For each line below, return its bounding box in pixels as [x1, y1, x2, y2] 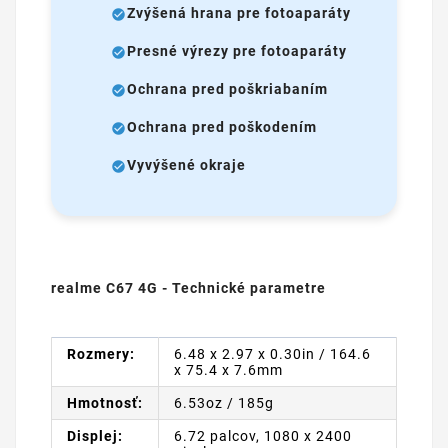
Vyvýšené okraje [127, 157, 246, 174]
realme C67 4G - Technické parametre [51, 279, 326, 296]
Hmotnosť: [67, 394, 143, 411]
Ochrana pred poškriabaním [127, 81, 328, 98]
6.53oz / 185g [174, 394, 274, 411]
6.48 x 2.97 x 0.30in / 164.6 [174, 345, 371, 362]
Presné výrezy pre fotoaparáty [127, 43, 347, 60]
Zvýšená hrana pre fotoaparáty [127, 5, 351, 22]
